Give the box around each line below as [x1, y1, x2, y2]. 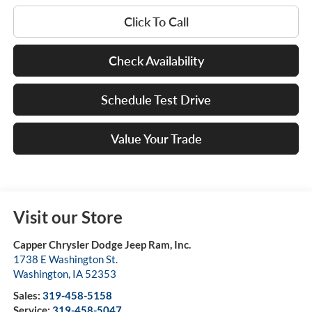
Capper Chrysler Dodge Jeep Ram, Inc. [13, 238, 191, 251]
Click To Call [123, 14, 189, 30]
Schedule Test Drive [101, 92, 211, 108]
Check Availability [108, 53, 204, 69]
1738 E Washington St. [13, 253, 118, 266]
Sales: [13, 289, 42, 302]
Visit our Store [13, 207, 123, 228]
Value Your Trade [110, 131, 202, 147]
